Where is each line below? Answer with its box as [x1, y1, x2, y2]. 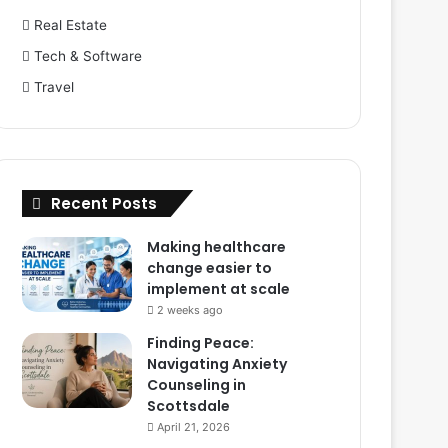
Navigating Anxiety [147, 354, 288, 374]
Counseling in [147, 375, 247, 395]
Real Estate [34, 17, 108, 33]
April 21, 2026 [157, 420, 231, 434]
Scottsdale [147, 396, 231, 416]
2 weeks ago [157, 303, 224, 317]
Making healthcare [147, 237, 287, 257]
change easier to [147, 258, 273, 278]
